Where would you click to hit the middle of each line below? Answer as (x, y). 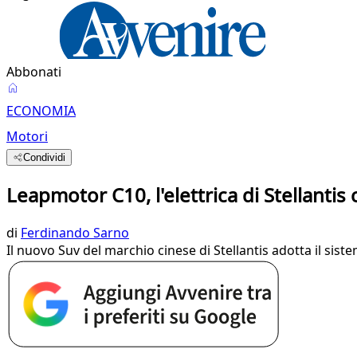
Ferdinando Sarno (75, 232)
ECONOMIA (41, 111)
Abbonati (34, 72)
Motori (27, 136)
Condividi (45, 157)
